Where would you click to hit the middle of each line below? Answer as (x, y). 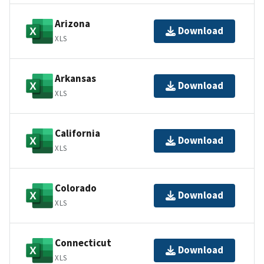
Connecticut (83, 243)
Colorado (76, 188)
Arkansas (75, 79)
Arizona (72, 24)
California (77, 133)
